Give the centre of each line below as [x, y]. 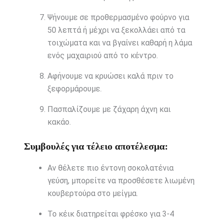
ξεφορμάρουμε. [74, 89]
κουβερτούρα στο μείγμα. [92, 194]
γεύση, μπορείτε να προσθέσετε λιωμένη [121, 181]
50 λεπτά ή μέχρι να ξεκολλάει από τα [116, 30]
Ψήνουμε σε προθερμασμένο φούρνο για [118, 18]
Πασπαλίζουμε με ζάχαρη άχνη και [109, 109]
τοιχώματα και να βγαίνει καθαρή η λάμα [120, 43]
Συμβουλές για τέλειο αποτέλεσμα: [96, 146]
